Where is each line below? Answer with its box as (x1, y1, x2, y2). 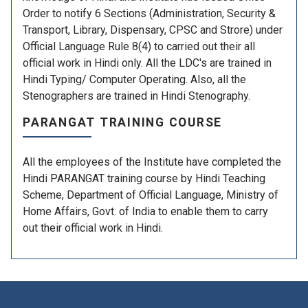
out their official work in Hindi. (23, 221, 163, 235)
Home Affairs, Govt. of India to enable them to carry (23, 205, 268, 219)
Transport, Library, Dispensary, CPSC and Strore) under (23, 23, 283, 37)
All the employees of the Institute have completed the (23, 155, 281, 169)
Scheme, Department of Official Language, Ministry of (23, 188, 278, 202)
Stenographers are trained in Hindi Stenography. (23, 89, 250, 103)
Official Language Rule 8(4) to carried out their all (23, 40, 255, 54)
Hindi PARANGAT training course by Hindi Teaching (23, 172, 265, 186)
